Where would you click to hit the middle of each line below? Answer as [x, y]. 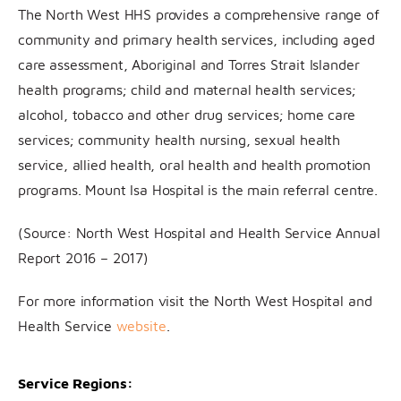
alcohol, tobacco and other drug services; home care [187, 114]
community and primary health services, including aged [196, 39]
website [141, 325]
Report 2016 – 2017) [83, 257]
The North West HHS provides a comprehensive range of [199, 14]
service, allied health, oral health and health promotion [195, 164]
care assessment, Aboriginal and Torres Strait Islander [189, 64]
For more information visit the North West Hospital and [195, 300]
